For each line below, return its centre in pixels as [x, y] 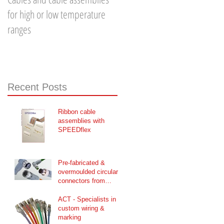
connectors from [81, 180]
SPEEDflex [74, 129]
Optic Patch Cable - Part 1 [162, 14]
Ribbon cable [77, 111]
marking [69, 217]
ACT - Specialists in [87, 199]
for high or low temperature [56, 14]
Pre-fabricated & [81, 162]
